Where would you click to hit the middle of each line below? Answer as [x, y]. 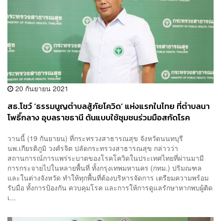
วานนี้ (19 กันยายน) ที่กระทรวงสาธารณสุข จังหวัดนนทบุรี [95, 138]
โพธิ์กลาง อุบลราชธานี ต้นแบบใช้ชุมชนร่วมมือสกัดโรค [99, 118]
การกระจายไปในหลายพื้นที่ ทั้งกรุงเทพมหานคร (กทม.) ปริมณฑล [105, 167]
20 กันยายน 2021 [41, 89]
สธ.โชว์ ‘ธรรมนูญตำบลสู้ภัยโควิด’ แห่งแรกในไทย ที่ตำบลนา [109, 107]
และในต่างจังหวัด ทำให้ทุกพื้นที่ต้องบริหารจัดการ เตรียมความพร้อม [108, 177]
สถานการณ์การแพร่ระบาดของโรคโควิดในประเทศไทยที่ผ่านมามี [106, 158]
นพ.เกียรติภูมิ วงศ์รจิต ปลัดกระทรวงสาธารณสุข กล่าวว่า [93, 148]
